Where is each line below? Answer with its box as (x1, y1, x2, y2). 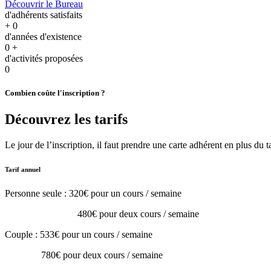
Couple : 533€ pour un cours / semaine (5, 229, 152, 240)
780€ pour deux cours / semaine (5, 250, 163, 261)
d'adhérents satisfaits (5, 10, 82, 20)
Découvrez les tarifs (5, 111, 128, 128)
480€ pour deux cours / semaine (5, 209, 199, 220)
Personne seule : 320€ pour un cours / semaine (5, 188, 184, 199)
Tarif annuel (5, 166, 41, 174)
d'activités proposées (5, 53, 83, 64)
